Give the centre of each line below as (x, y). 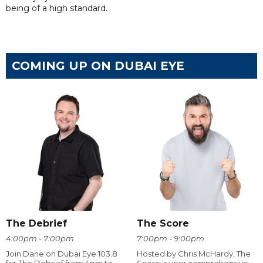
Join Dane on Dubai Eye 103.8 (62, 253)
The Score (163, 223)
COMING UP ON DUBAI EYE (98, 65)
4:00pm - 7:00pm (40, 238)
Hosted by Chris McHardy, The (193, 253)
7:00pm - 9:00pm (170, 238)
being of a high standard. (57, 8)
